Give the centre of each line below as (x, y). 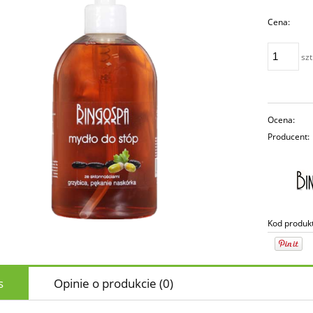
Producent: (289, 136)
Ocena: (282, 119)
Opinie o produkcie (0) (114, 283)
